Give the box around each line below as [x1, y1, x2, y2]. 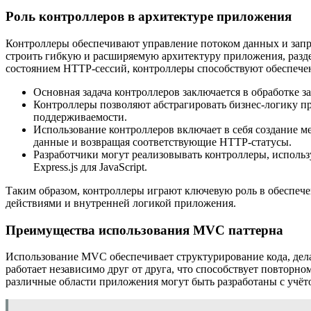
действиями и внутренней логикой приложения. [6, 196, 236, 209]
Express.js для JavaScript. [33, 160, 147, 173]
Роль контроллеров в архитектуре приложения [6, 9, 292, 24]
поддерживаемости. [33, 110, 127, 123]
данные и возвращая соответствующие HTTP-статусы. [33, 135, 292, 148]
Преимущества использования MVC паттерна [6, 222, 283, 237]
